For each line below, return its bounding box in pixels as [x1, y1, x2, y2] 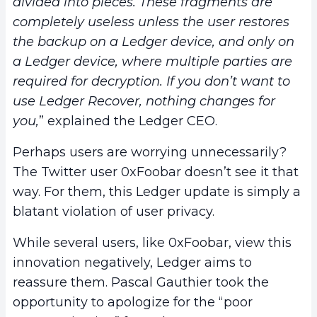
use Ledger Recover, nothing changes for [13, 93, 275, 109]
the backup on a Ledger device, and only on [13, 33, 294, 50]
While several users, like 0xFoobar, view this [13, 234, 292, 250]
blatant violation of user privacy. [13, 203, 214, 219]
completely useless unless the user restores [13, 13, 289, 30]
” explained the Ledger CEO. [39, 113, 217, 129]
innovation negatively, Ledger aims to [13, 254, 252, 270]
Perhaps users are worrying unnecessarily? [13, 144, 287, 160]
